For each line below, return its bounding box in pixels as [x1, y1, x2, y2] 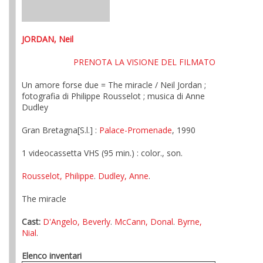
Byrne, [177, 216, 202, 227]
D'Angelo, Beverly [43, 216, 110, 227]
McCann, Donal [114, 216, 173, 227]
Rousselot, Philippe [22, 170, 94, 181]
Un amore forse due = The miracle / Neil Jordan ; [22, 79, 206, 90]
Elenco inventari [22, 250, 82, 261]
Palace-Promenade [99, 124, 172, 136]
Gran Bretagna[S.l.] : [22, 124, 99, 136]
